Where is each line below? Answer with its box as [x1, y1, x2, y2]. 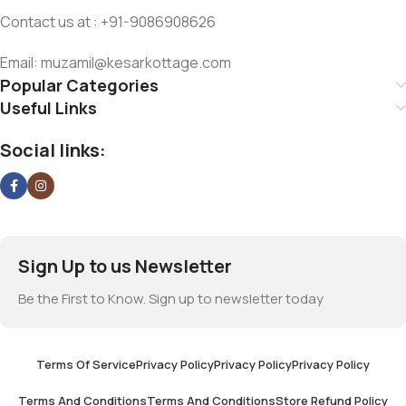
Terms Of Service [36, 355, 136, 372]
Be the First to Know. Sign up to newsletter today [18, 289, 324, 309]
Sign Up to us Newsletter [18, 254, 232, 279]
